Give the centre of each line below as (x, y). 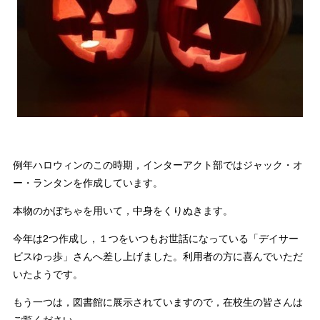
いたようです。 (48, 273)
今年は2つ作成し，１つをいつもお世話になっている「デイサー (156, 237)
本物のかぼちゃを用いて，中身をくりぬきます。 (123, 210)
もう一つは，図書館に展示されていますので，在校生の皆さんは (158, 301)
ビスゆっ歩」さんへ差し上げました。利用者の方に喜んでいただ (158, 255)
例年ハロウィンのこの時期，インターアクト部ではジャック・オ (158, 164)
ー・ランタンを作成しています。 (88, 182)
